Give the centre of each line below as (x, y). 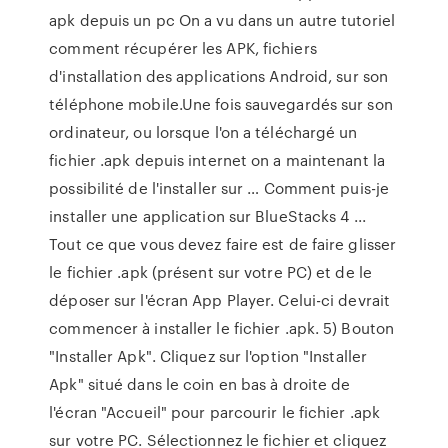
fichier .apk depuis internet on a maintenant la (217, 160)
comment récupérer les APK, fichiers (183, 48)
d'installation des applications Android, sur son (219, 76)
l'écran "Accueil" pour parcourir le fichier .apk (215, 412)
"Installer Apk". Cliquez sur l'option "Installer (208, 356)
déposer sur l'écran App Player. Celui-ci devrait (220, 300)
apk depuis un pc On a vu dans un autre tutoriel (222, 20)
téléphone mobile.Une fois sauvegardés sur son (221, 104)
